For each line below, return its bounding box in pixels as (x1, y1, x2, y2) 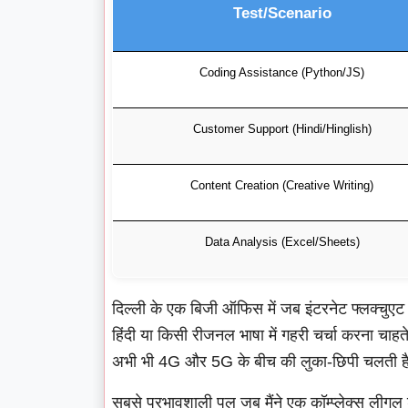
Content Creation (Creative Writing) (190, 178, 373, 193)
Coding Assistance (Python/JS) (199, 66, 364, 80)
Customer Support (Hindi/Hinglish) (192, 122, 372, 137)
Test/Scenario (232, 4, 331, 23)
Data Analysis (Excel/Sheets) (204, 235, 360, 250)
